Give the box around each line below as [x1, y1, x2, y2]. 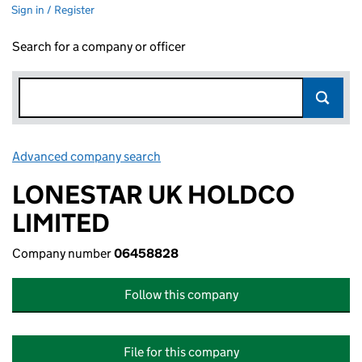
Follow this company [124, 287, 238, 302]
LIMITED [12, 207, 110, 239]
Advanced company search [12, 149, 161, 164]
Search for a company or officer [12, 39, 186, 54]
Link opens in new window [163, 149, 306, 164]
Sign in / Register [11, 2, 95, 17]
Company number [12, 246, 114, 261]
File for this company [123, 344, 239, 360]
